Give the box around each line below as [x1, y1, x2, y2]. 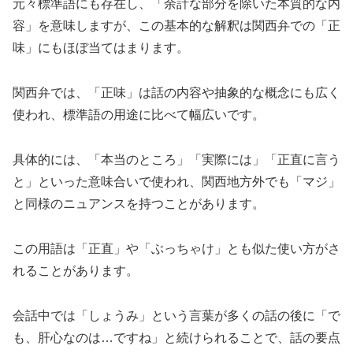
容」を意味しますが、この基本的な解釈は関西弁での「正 [13, 19, 340, 33]
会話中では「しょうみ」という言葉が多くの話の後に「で [13, 308, 340, 322]
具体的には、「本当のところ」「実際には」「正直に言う [13, 152, 340, 166]
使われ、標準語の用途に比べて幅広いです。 [13, 108, 265, 122]
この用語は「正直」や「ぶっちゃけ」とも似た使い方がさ [13, 241, 340, 255]
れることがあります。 [13, 263, 139, 277]
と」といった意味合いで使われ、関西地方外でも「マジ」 [13, 174, 340, 188]
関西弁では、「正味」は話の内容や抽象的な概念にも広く [13, 86, 340, 100]
